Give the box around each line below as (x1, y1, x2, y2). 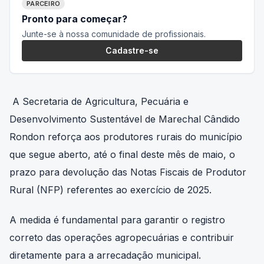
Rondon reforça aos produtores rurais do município (9, 130, 242, 143)
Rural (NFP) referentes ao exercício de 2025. (9, 183, 212, 196)
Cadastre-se (105, 45, 159, 55)
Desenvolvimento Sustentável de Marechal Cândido (9, 113, 240, 125)
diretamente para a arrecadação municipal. (9, 249, 201, 262)
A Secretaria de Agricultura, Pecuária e (9, 95, 189, 107)
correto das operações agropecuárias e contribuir (9, 232, 234, 244)
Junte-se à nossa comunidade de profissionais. (22, 28, 206, 39)
